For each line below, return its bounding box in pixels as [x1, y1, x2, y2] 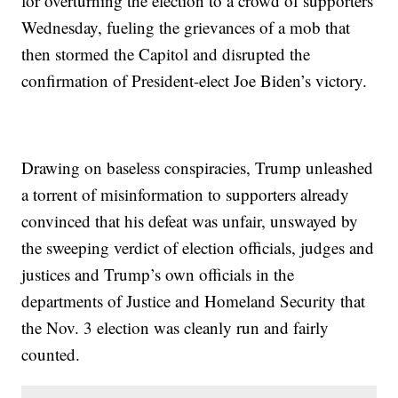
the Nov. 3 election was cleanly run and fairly [21, 316, 330, 339]
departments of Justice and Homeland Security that [21, 290, 366, 313]
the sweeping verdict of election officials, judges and [21, 236, 375, 259]
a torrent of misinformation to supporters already [21, 183, 350, 206]
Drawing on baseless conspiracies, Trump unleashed [21, 156, 374, 179]
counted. [21, 343, 81, 366]
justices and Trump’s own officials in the [21, 263, 295, 286]
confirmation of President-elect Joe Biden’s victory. [21, 69, 368, 92]
